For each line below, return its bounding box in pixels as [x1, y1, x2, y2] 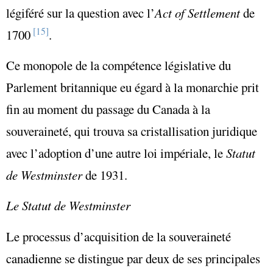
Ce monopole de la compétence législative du [6, 57, 231, 74]
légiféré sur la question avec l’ [6, 4, 155, 21]
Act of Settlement [155, 4, 240, 21]
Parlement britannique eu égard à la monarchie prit [6, 79, 259, 96]
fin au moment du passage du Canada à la [6, 101, 210, 118]
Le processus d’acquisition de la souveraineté [6, 227, 231, 245]
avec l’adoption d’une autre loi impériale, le [6, 144, 226, 162]
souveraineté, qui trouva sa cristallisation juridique [6, 122, 257, 140]
